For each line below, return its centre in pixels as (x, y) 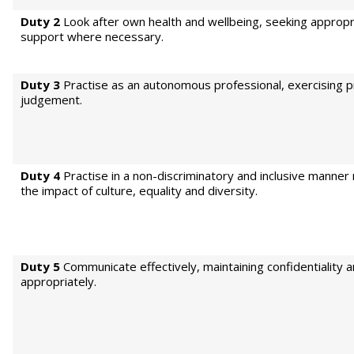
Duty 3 (40, 85)
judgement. (51, 100)
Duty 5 (40, 266)
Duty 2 (40, 21)
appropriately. (58, 281)
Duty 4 (40, 175)
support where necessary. (92, 36)
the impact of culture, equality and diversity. (139, 190)
